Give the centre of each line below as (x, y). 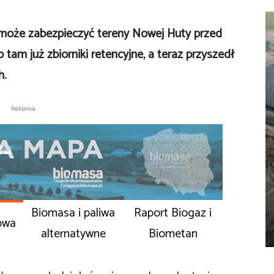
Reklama (23, 108)
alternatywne (73, 234)
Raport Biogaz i (173, 213)
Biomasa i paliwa (73, 213)
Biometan (173, 234)
